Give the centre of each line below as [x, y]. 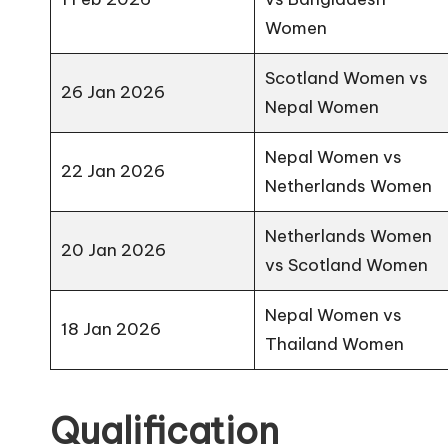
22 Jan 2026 [113, 170]
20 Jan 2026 [114, 249]
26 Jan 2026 [113, 91]
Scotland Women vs [347, 77]
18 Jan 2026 [111, 328]
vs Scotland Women [347, 264]
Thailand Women [335, 343]
